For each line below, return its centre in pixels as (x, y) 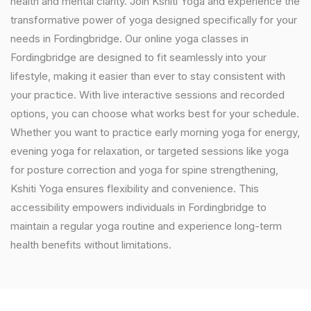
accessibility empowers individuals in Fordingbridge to (138, 207)
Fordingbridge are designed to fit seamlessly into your (138, 57)
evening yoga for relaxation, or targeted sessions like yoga (150, 151)
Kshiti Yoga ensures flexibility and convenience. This (135, 188)
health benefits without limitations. (91, 245)
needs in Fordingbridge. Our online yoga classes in (129, 39)
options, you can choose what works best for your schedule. (155, 114)
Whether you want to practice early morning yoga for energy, (155, 132)
